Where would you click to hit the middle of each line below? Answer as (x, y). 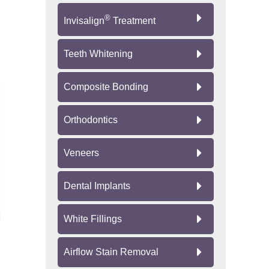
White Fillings (93, 219)
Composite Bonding (106, 86)
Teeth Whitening (98, 53)
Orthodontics (91, 119)
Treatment (133, 20)
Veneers (81, 153)
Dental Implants (97, 186)
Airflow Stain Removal (111, 252)
